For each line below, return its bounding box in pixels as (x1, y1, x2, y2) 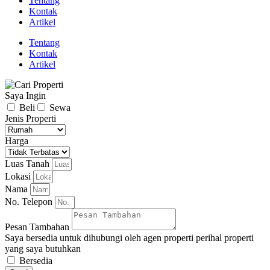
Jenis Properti (5, 113, 56, 124)
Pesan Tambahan (5, 222, 72, 233)
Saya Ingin (5, 90, 46, 101)
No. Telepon (5, 196, 55, 207)
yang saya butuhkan (5, 243, 81, 254)
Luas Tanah (5, 159, 52, 169)
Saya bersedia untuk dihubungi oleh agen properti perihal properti (5, 233, 254, 243)
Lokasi (5, 171, 33, 182)
